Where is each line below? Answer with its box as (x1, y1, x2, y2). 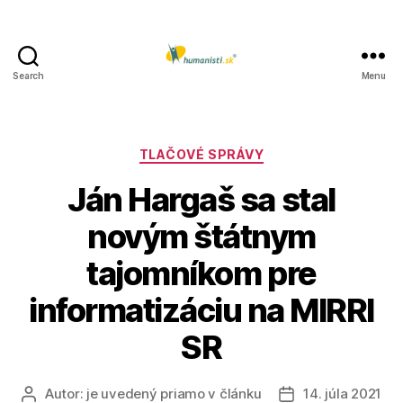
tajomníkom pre (86, 253, 317, 293)
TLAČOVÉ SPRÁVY (139, 147, 264, 162)
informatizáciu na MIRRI (29, 290, 374, 330)
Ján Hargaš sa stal (67, 179, 336, 219)
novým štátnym (87, 216, 316, 256)
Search (13, 70, 44, 81)
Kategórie (201, 141, 272, 160)
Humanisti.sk (201, 81, 297, 101)
